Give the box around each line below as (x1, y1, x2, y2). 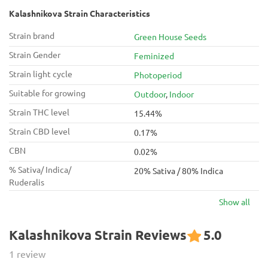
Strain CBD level (9, 126, 70, 136)
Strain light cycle (9, 68, 72, 79)
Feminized (134, 50, 174, 61)
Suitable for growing (9, 87, 86, 98)
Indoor (169, 89, 194, 99)
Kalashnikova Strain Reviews (9, 227, 187, 243)
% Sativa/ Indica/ (9, 164, 71, 175)
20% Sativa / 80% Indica (134, 165, 223, 176)
